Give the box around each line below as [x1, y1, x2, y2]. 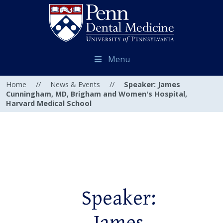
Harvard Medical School [6, 99, 92, 109]
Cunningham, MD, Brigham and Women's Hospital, [6, 89, 187, 99]
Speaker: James [124, 80, 180, 90]
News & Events [50, 80, 100, 90]
